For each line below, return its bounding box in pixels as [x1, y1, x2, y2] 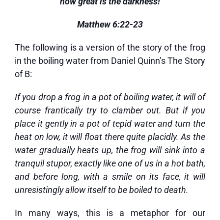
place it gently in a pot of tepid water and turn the [15, 118, 205, 129]
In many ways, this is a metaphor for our [15, 208, 205, 218]
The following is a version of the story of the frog [15, 42, 205, 53]
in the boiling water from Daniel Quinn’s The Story [15, 55, 205, 66]
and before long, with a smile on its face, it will [15, 171, 205, 182]
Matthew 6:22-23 [77, 19, 143, 29]
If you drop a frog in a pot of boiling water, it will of [15, 92, 205, 102]
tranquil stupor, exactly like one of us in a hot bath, [15, 158, 205, 168]
